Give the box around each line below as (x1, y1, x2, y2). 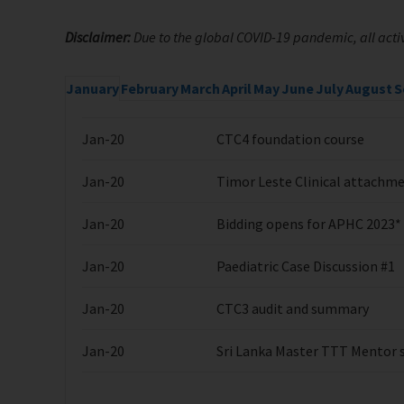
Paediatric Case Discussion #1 (216, 257, 395, 276)
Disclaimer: (65, 28, 131, 47)
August (345, 79, 392, 98)
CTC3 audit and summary (216, 299, 369, 318)
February (121, 79, 179, 98)
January (66, 79, 119, 98)
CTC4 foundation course (216, 130, 364, 149)
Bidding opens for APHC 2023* (216, 215, 401, 234)
